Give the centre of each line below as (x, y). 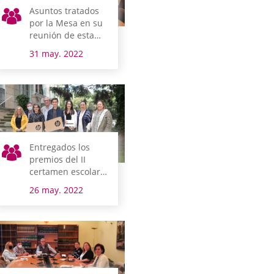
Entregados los (60, 147)
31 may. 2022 (57, 53)
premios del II (58, 159)
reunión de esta (62, 35)
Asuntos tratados (65, 10)
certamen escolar (65, 171)
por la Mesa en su (66, 23)
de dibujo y (53, 183)
